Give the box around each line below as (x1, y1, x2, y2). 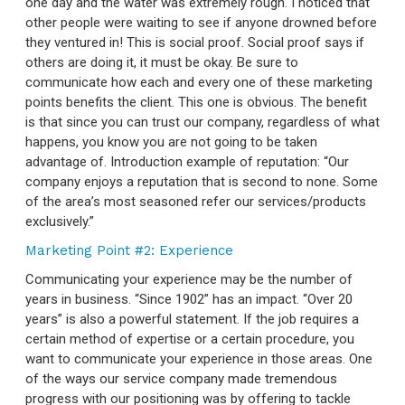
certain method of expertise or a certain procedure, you (25, 330, 354, 347)
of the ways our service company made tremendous (25, 370, 337, 387)
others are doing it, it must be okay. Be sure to (25, 53, 298, 71)
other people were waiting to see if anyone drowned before (25, 14, 377, 31)
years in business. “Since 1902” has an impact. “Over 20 (25, 290, 353, 307)
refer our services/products (202, 193, 366, 210)
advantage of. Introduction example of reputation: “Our (25, 153, 349, 170)
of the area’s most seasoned (25, 193, 202, 210)
